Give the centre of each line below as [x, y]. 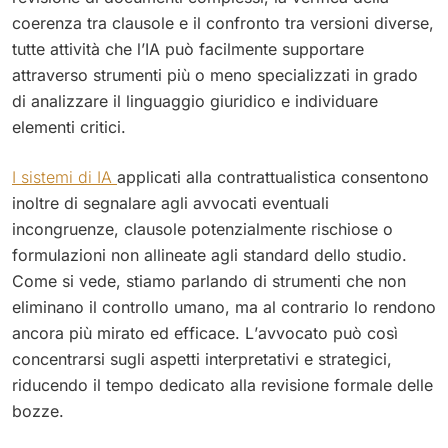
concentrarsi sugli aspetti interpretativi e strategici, [202, 358]
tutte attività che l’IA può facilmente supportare [188, 48]
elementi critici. [69, 126]
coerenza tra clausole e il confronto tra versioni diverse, [223, 22]
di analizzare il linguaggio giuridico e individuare [195, 100]
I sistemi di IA [64, 176]
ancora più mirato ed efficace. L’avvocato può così [205, 332]
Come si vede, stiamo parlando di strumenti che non [209, 280]
